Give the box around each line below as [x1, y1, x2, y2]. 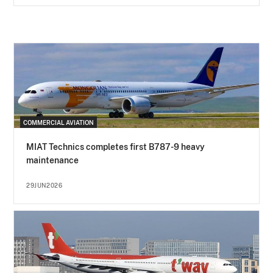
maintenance [26, 155, 79, 166]
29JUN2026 [26, 182, 63, 190]
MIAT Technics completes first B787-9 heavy [26, 142, 205, 152]
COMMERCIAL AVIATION [23, 119, 94, 127]
